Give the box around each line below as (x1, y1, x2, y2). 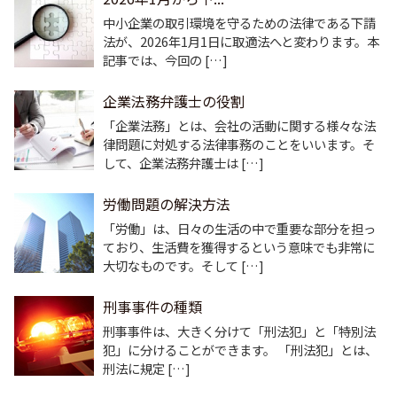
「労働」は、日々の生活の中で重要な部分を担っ (103, 219, 376, 238)
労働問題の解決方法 (103, 193, 230, 215)
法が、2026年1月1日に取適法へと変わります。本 (103, 32, 379, 51)
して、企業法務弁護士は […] (103, 153, 264, 173)
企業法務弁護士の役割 (103, 90, 245, 113)
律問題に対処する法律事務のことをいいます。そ (103, 135, 375, 154)
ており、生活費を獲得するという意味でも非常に (103, 237, 375, 257)
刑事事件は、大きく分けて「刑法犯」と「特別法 (103, 322, 376, 341)
